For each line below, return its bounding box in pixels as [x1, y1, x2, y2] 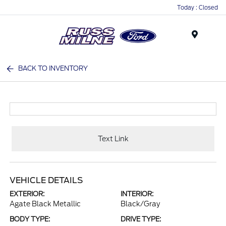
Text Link [97, 134, 129, 143]
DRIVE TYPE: [121, 215, 161, 223]
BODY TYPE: [10, 215, 50, 223]
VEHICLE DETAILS [10, 176, 83, 185]
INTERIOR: [121, 190, 153, 198]
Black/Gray [121, 200, 160, 208]
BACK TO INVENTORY [18, 65, 88, 72]
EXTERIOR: [10, 190, 45, 198]
